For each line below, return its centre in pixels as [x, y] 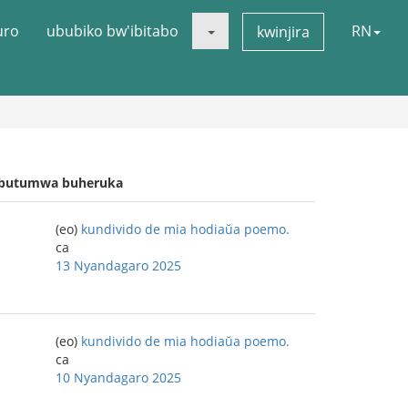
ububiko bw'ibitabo [112, 31]
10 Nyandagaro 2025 [118, 377]
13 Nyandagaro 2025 [118, 265]
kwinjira [283, 32]
